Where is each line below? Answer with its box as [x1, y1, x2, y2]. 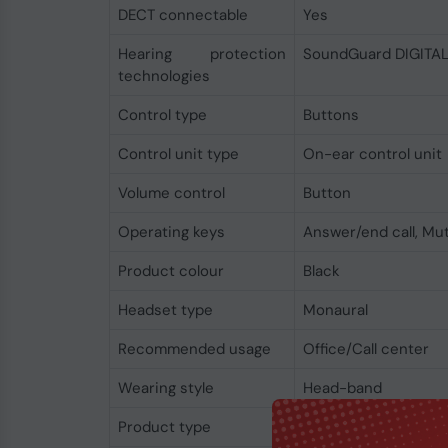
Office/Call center [302, 339, 429, 359]
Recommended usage [117, 339, 271, 359]
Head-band [302, 378, 382, 398]
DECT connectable [117, 5, 248, 25]
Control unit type [117, 144, 239, 164]
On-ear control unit [302, 144, 442, 164]
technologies [117, 66, 210, 86]
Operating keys [117, 222, 225, 242]
